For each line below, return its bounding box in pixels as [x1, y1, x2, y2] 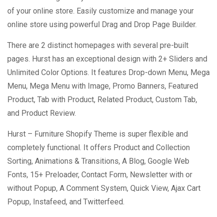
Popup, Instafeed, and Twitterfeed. [7, 197, 124, 207]
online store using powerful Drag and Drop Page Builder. [7, 20, 197, 30]
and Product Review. [7, 108, 76, 118]
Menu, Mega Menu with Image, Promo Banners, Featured [7, 81, 198, 91]
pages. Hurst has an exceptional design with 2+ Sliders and [7, 54, 207, 64]
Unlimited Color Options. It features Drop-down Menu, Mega [7, 68, 210, 77]
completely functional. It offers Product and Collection [7, 143, 190, 153]
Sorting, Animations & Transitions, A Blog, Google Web [7, 156, 189, 166]
